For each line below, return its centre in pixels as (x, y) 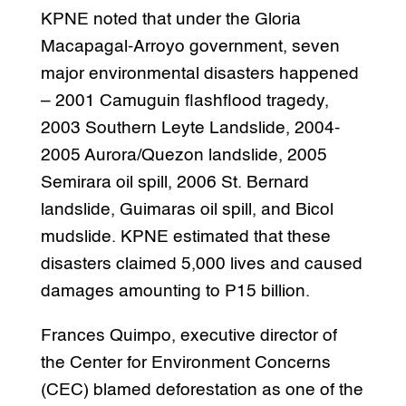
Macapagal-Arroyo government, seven (190, 46)
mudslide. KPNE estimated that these (185, 237)
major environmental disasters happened (199, 73)
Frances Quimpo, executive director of (188, 335)
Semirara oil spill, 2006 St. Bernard (174, 182)
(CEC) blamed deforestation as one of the (202, 390)
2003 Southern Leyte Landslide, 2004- (190, 128)
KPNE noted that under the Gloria (170, 19)
